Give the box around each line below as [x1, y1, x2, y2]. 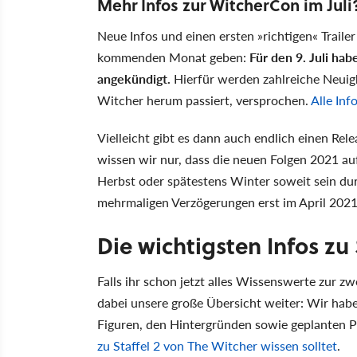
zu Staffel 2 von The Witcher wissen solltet [97, 335, 337, 355]
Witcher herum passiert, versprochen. [97, 90, 311, 109]
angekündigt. [97, 69, 171, 88]
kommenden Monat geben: [97, 47, 249, 66]
